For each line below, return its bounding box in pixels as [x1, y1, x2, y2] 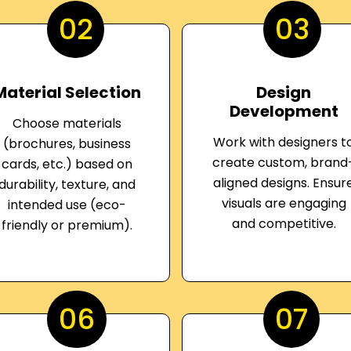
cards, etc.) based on [2, 155, 133, 173]
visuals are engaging [221, 194, 346, 212]
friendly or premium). [2, 216, 133, 234]
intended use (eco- [8, 196, 127, 214]
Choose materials [13, 114, 122, 132]
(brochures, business [3, 135, 132, 153]
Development [229, 100, 338, 122]
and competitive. [231, 215, 336, 233]
